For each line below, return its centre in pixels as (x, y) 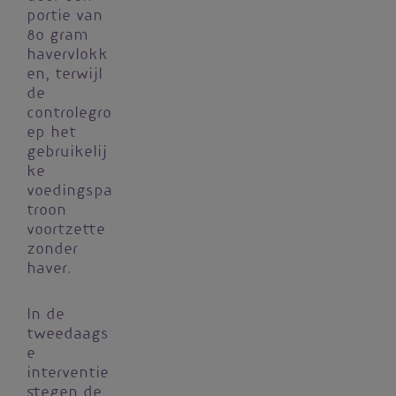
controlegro (69, 114)
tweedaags (68, 335)
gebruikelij (67, 152)
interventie (68, 373)
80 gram (57, 36)
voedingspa (69, 191)
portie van (65, 16)
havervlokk (67, 55)
